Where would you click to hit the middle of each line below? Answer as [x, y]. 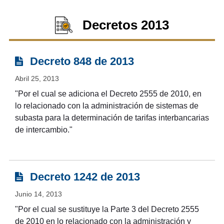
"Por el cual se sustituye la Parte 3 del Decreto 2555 [107, 209]
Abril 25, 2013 [37, 79]
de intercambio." [43, 130]
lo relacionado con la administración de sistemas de [106, 106]
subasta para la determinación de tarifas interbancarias [112, 118]
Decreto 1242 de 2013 [83, 177]
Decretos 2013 [126, 25]
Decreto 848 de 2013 [80, 61]
